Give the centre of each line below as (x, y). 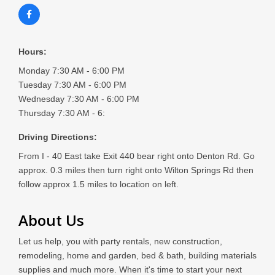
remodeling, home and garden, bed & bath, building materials (137, 256)
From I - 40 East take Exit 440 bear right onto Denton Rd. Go (137, 156)
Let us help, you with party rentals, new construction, (120, 242)
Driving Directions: (58, 137)
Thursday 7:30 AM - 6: (62, 113)
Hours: (33, 52)
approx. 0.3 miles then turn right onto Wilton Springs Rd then (136, 170)
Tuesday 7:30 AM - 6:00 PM (72, 85)
